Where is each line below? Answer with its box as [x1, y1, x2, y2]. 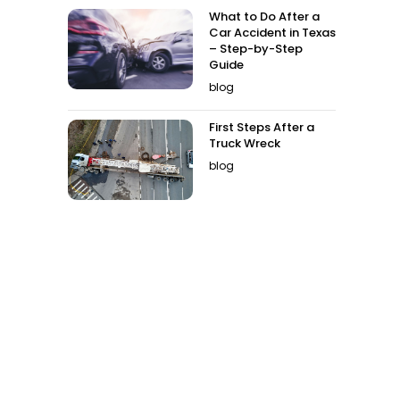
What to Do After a [209, 8, 320, 25]
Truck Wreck [209, 135, 280, 152]
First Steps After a [209, 119, 314, 136]
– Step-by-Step [209, 40, 303, 57]
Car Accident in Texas [209, 24, 336, 41]
